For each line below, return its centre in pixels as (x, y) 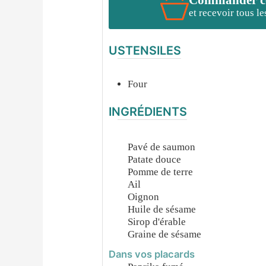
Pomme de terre (161, 172)
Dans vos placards (152, 254)
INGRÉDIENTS (148, 111)
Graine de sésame (165, 234)
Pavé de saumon (162, 147)
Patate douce (155, 159)
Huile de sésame (162, 209)
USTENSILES (145, 51)
